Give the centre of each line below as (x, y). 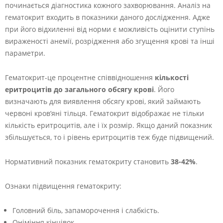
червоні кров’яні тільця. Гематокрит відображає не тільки (105, 113)
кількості (172, 77)
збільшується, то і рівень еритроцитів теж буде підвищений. (110, 137)
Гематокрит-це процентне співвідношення (80, 77)
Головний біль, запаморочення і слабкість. (86, 210)
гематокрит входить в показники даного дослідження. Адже (108, 17)
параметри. (25, 53)
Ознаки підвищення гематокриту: (63, 186)
